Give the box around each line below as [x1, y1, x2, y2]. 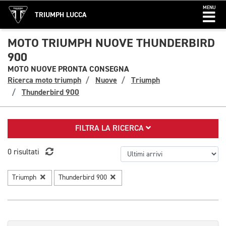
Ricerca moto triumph [8, 75, 81, 85]
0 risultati [8, 148, 39, 156]
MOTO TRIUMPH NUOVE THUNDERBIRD [8, 35, 215, 51]
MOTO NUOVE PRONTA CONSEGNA [8, 64, 129, 74]
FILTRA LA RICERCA [75, 125, 146, 133]
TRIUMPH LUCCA [35, 11, 87, 19]
